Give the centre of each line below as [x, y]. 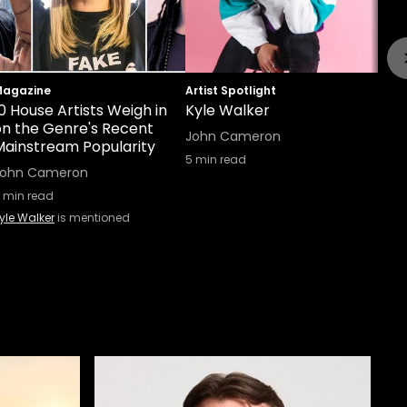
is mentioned [92, 218]
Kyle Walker [228, 110]
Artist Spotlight [231, 90]
